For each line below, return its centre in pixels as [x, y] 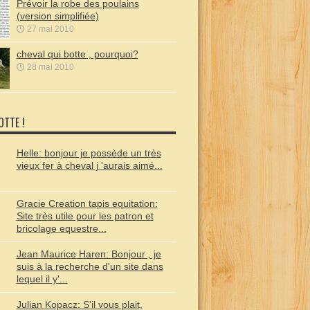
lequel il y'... [42, 279]
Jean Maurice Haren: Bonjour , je [89, 254]
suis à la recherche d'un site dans [90, 266]
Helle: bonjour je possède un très [89, 153]
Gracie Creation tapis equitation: [87, 203]
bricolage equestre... [61, 228]
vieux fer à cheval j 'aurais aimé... [89, 165]
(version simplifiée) [57, 16]
